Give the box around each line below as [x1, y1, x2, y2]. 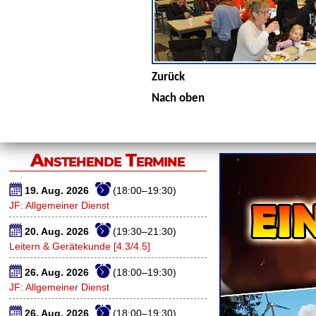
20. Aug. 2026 [25, 225, 92, 237]
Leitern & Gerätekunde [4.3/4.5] [9, 240, 150, 252]
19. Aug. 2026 [25, 184, 92, 196]
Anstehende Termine [30, 149, 186, 171]
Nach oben [152, 92, 205, 104]
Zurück [152, 71, 186, 83]
